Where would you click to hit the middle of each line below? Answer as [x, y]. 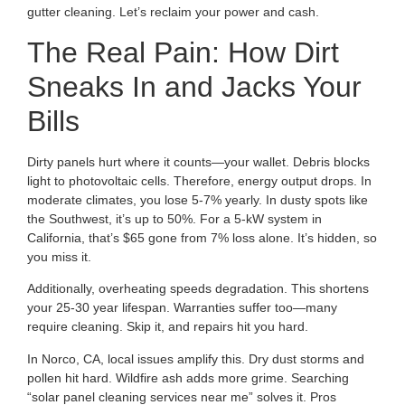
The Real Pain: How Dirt [183, 52]
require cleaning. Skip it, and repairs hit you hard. [168, 327]
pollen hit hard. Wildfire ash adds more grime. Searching [188, 377]
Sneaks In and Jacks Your [194, 86]
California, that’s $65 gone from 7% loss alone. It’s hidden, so [202, 237]
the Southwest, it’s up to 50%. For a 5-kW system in [174, 218]
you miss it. [59, 256]
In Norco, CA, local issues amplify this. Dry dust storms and [196, 358]
